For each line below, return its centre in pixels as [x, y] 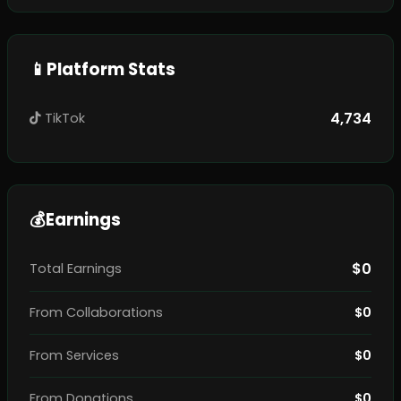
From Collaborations [96, 313]
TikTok [63, 119]
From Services [74, 356]
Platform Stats [111, 70]
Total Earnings [76, 269]
